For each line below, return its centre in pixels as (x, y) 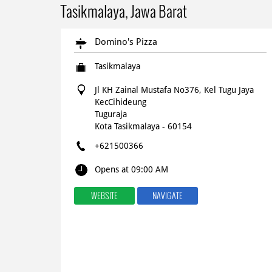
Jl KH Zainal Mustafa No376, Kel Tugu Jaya (174, 90)
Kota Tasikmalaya (127, 126)
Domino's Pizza (126, 42)
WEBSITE (104, 195)
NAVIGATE (167, 195)
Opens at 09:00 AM (131, 169)
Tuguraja (110, 114)
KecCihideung (120, 102)
